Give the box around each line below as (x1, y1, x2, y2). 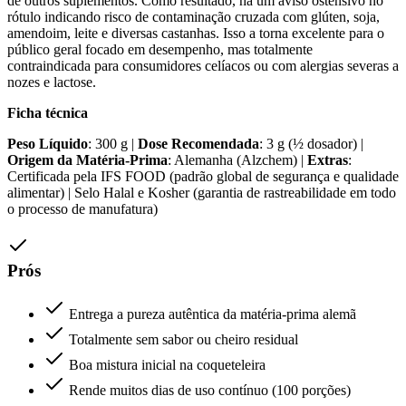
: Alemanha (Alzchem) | (168, 152, 307, 168)
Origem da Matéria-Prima (7, 152, 168, 168)
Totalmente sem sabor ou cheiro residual (69, 332, 298, 348)
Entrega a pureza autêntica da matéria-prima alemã (69, 306, 356, 323)
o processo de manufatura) (7, 201, 158, 217)
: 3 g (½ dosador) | (259, 136, 363, 151)
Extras (307, 152, 348, 168)
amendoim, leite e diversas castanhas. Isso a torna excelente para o (7, 25, 384, 41)
